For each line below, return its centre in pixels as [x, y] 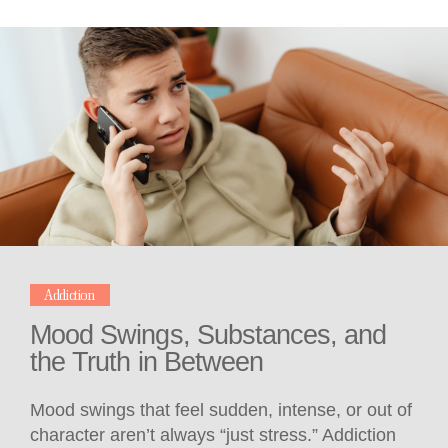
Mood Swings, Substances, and [208, 334]
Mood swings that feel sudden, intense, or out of [221, 410]
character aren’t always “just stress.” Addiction [213, 435]
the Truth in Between [147, 361]
